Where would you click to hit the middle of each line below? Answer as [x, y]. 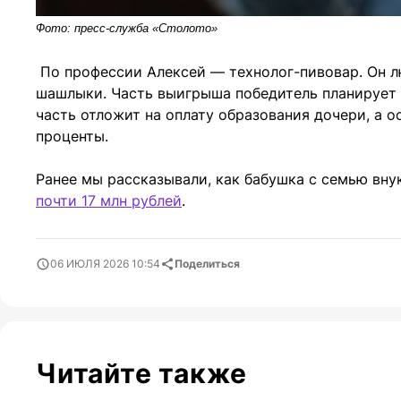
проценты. [72, 136]
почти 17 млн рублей [109, 200]
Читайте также [141, 373]
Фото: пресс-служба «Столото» [127, 28]
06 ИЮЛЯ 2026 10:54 [105, 263]
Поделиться [207, 263]
